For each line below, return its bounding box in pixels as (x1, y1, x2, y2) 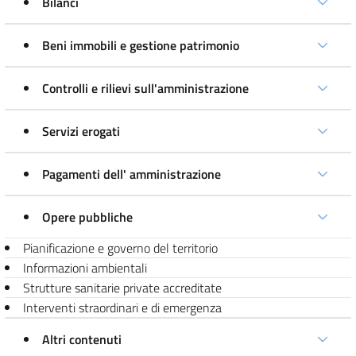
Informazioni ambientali (23, 258, 147, 277)
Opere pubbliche (42, 207, 133, 226)
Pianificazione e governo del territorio (23, 238, 218, 257)
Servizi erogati (42, 122, 120, 141)
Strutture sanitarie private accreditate (23, 278, 222, 297)
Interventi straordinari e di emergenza (23, 298, 222, 317)
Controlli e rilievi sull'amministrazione (42, 79, 249, 98)
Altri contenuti (42, 330, 122, 349)
